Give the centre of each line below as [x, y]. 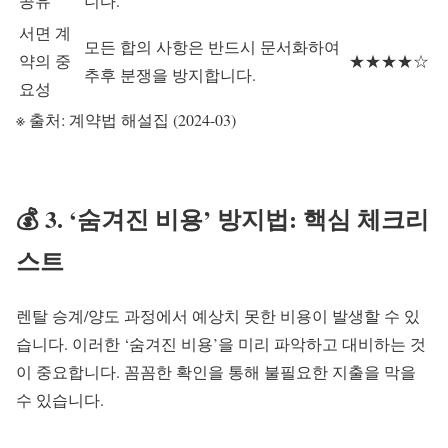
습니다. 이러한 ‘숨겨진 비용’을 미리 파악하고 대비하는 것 [221, 343]
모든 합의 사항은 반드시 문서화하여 [212, 47]
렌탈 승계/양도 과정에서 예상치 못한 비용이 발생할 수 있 [218, 315]
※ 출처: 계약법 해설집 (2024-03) [126, 120]
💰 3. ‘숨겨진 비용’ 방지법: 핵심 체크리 [222, 218]
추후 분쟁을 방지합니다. [170, 75]
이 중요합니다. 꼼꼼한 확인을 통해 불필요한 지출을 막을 [216, 371]
